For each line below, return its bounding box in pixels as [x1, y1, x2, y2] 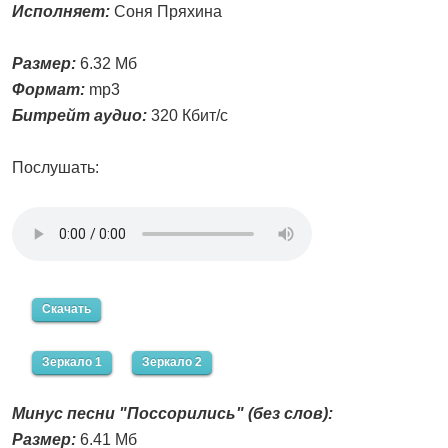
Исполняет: [12, 3, 110, 21]
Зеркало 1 [42, 355, 102, 370]
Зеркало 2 [142, 355, 202, 370]
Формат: [12, 81, 85, 99]
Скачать [42, 302, 91, 317]
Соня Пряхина [110, 3, 222, 21]
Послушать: [12, 159, 99, 177]
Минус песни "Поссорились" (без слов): [12, 405, 333, 423]
